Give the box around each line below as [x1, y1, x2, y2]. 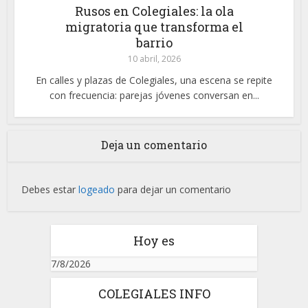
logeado [78, 182, 115, 196]
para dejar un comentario [115, 182, 232, 196]
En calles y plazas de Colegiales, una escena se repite [36, 73, 272, 87]
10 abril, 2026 [127, 52, 181, 65]
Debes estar [21, 182, 79, 196]
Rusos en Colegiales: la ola [74, 2, 234, 19]
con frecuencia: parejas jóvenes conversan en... [49, 88, 259, 102]
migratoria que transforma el [65, 18, 243, 35]
